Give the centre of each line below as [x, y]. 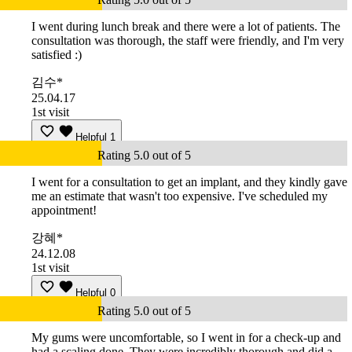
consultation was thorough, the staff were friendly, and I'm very [188, 41]
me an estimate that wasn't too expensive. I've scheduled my [180, 196]
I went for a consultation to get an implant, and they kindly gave [189, 182]
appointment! [64, 211]
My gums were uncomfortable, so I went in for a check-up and [186, 338]
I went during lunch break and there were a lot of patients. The [186, 27]
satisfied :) [57, 55]
